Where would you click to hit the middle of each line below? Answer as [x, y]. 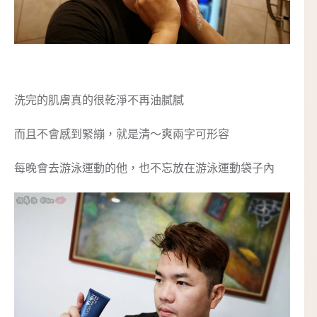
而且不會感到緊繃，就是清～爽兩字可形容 [122, 134]
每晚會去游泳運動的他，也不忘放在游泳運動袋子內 [144, 168]
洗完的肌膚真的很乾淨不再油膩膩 [99, 100]
